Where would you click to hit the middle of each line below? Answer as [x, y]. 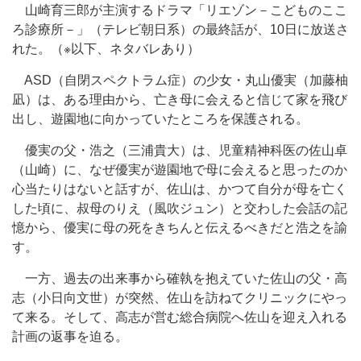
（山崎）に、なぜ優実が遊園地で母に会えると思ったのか [180, 170]
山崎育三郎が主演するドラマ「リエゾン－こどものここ [180, 10]
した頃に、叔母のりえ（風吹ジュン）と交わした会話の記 [180, 208]
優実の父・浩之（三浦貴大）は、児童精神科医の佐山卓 [180, 150]
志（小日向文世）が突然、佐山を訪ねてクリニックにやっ [180, 298]
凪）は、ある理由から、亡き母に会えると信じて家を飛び [180, 100]
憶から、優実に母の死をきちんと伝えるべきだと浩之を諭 [180, 228]
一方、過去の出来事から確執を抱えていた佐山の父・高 [180, 278]
